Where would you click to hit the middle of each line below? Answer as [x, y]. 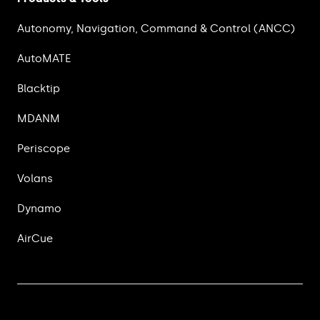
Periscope [44, 149]
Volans [35, 179]
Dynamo [39, 209]
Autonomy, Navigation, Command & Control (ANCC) [156, 29]
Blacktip [39, 89]
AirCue [35, 239]
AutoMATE [44, 59]
